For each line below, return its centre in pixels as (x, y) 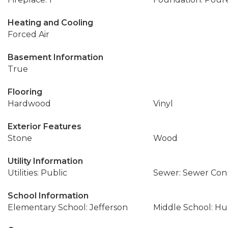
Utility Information (45, 161)
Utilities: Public (37, 173)
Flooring (25, 92)
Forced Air (28, 34)
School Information (48, 196)
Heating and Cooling (50, 23)
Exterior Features (45, 126)
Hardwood (29, 104)
